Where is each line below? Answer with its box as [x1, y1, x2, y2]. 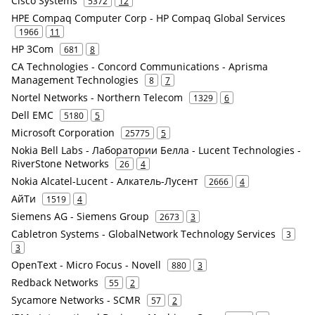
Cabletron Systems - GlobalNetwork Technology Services [11, 227, 276, 240]
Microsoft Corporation [11, 126, 115, 139]
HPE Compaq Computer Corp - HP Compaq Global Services [11, 11, 285, 25]
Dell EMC [11, 108, 53, 122]
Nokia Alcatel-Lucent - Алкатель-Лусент [11, 174, 198, 188]
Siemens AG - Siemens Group [11, 210, 149, 223]
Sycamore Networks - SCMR [11, 293, 141, 307]
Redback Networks [11, 276, 98, 289]
